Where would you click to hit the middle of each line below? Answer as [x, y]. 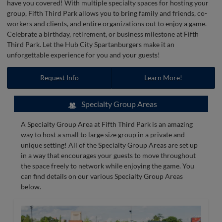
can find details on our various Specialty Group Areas [102, 176]
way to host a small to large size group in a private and [103, 135]
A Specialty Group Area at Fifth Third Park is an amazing [107, 124]
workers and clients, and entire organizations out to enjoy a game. [107, 24]
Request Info [59, 78]
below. [31, 187]
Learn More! [163, 78]
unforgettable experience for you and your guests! [83, 55]
